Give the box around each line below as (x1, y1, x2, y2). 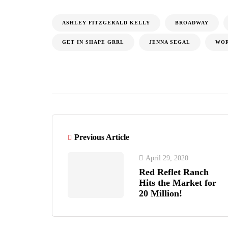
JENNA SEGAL (149, 39, 190, 45)
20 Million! (139, 188, 182, 198)
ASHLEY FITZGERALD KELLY (62, 20, 150, 25)
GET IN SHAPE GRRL (62, 39, 124, 45)
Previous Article (74, 133, 129, 141)
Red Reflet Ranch (139, 167, 209, 177)
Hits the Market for (139, 178, 216, 188)
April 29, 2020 (146, 154, 188, 162)
